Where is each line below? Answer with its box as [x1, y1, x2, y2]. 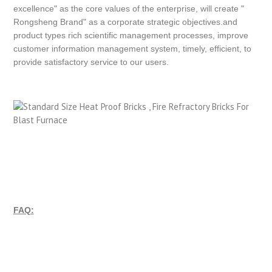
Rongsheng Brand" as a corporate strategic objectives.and [13, 17, 237, 27]
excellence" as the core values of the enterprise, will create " [13, 4, 244, 14]
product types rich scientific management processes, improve [13, 30, 248, 41]
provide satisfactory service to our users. [13, 57, 169, 67]
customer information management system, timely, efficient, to [13, 44, 251, 54]
